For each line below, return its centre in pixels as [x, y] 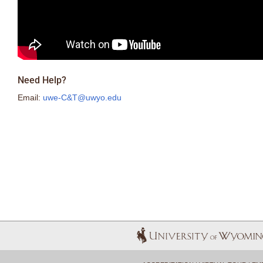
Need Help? [42, 80]
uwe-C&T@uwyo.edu [82, 97]
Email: [30, 97]
